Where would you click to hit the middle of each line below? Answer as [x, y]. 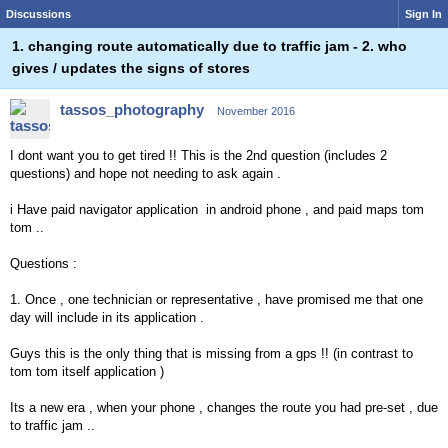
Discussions [38, 14]
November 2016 [256, 111]
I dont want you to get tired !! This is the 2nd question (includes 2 [198, 155]
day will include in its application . [109, 317]
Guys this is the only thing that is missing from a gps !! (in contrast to [211, 353]
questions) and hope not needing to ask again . [147, 173]
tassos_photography [132, 109]
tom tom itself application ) [89, 371]
